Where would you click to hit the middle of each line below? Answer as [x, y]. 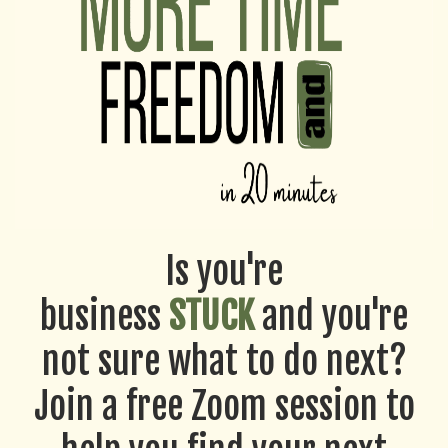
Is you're [224, 271]
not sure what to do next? [224, 361]
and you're [331, 316]
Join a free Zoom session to [224, 406]
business [104, 316]
